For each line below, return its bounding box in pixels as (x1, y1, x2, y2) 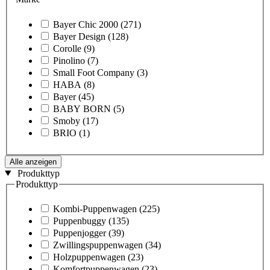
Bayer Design (53, 31, 105, 42)
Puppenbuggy (53, 216, 106, 227)
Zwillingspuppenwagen (53, 240, 143, 251)
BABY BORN (53, 103, 111, 114)
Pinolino (53, 55, 85, 66)
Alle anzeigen (10, 157, 57, 166)
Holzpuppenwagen (53, 252, 125, 263)
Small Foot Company (53, 67, 134, 78)
